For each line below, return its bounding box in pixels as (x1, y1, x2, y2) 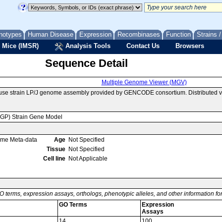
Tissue (47, 146, 65, 153)
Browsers (175, 42, 204, 50)
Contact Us (126, 42, 160, 50)
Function (166, 31, 191, 38)
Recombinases (117, 31, 160, 38)
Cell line (43, 155, 65, 162)
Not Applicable (68, 155, 108, 162)
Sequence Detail (45, 57, 128, 69)
